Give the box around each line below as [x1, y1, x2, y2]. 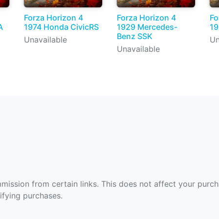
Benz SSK [117, 31, 153, 41]
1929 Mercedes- [117, 22, 177, 32]
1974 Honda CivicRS [24, 22, 99, 32]
